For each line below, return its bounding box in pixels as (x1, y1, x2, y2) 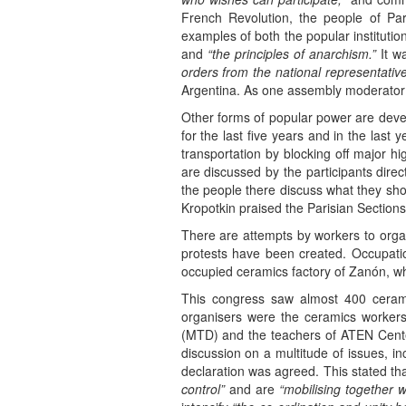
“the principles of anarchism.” (207, 44, 376, 63)
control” (180, 380, 225, 399)
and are (224, 380, 279, 399)
